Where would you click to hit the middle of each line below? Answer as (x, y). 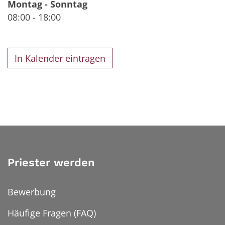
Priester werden (51, 163)
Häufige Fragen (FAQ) (52, 213)
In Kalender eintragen (60, 58)
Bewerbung (32, 192)
